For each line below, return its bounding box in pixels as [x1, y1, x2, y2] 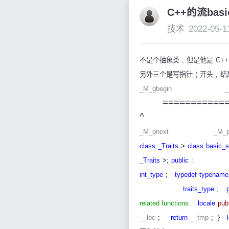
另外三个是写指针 [140, 71, 193, 79]
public [171, 156, 189, 165]
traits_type [183, 185, 214, 193]
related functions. [140, 199, 191, 208]
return [171, 214, 188, 222]
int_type [140, 171, 163, 179]
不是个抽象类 [140, 56, 179, 64]
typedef [175, 171, 197, 179]
